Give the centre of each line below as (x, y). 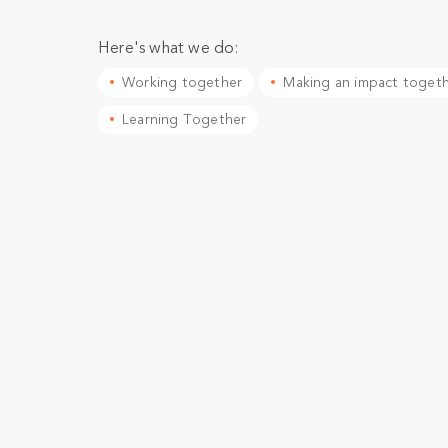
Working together (182, 83)
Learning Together (184, 120)
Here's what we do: (168, 48)
